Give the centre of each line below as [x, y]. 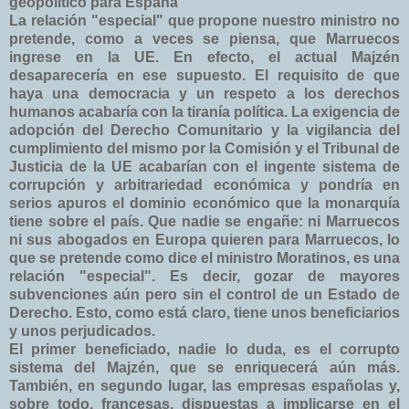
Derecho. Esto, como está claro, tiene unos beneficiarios [204, 312]
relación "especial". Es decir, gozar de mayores [204, 276]
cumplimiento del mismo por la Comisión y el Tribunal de [204, 148]
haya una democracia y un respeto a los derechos [204, 93]
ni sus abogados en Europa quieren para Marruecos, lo [204, 239]
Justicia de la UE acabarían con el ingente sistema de [204, 166]
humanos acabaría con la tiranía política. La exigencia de [204, 111]
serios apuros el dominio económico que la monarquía [204, 203]
